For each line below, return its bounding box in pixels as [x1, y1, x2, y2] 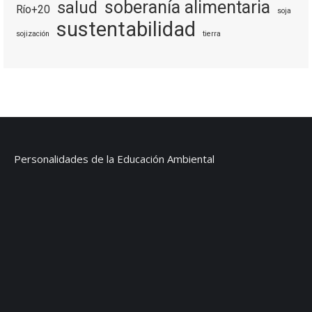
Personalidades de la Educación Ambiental [14, 152, 214, 166]
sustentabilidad [56, 17, 196, 42]
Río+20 [16, 3, 50, 17]
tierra [203, 29, 221, 39]
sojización [16, 29, 49, 39]
